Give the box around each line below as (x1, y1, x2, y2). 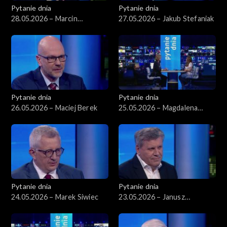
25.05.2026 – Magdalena (119, 103, 198, 112)
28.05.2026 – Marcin (11, 14, 78, 23)
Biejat (119, 114, 138, 123)
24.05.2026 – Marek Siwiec (11, 193, 98, 202)
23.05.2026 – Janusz (119, 193, 185, 202)
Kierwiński (11, 25, 46, 34)
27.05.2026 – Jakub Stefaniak (119, 14, 214, 23)
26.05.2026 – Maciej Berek (11, 103, 97, 112)
